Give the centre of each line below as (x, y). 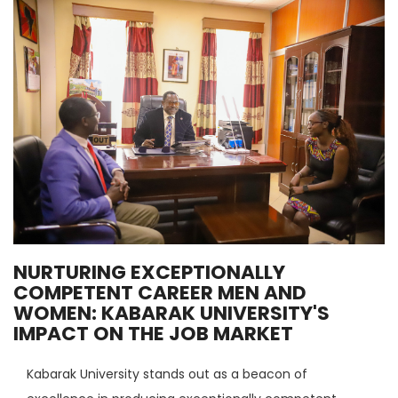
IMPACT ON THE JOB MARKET (153, 333)
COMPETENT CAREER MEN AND (160, 292)
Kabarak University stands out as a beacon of (167, 374)
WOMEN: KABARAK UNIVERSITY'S (171, 313)
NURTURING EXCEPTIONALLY (149, 272)
